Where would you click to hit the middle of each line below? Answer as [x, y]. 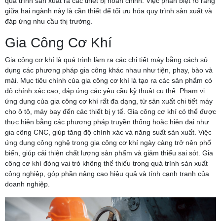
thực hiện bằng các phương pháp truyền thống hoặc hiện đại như [107, 122]
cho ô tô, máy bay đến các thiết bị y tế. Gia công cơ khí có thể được [110, 112]
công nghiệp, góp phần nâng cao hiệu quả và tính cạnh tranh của [107, 174]
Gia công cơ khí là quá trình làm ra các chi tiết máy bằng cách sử [107, 60]
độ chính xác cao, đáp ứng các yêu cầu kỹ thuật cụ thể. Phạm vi [105, 91]
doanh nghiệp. [27, 184]
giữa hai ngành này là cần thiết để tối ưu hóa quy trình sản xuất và [109, 11]
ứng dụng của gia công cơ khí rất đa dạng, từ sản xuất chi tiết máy [109, 101]
